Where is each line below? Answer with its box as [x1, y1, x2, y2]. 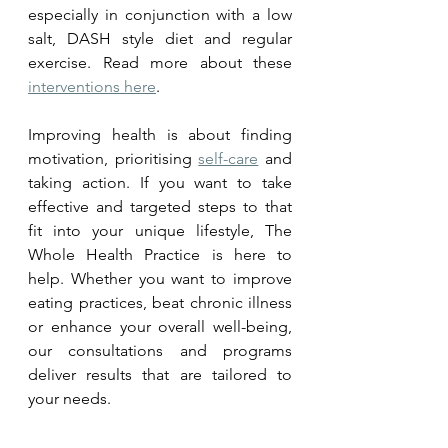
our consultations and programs [28, 340, 292, 360]
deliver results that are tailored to [28, 364, 292, 384]
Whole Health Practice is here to [28, 244, 292, 264]
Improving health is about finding [28, 124, 292, 144]
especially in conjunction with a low [28, 4, 292, 24]
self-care [198, 148, 259, 168]
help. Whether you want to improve [28, 268, 292, 288]
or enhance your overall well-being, [28, 316, 292, 336]
